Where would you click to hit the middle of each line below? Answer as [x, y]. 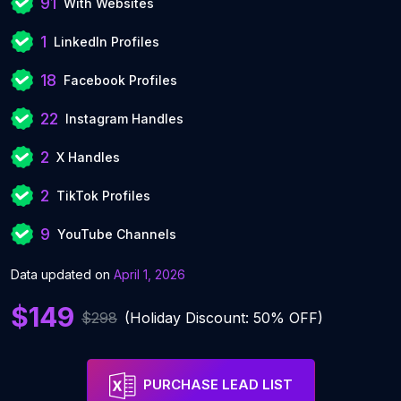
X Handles [88, 157]
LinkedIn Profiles [107, 42]
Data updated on [62, 274]
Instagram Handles [124, 119]
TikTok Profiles [103, 196]
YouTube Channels [117, 234]
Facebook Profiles [120, 80]
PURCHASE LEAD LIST [218, 385]
